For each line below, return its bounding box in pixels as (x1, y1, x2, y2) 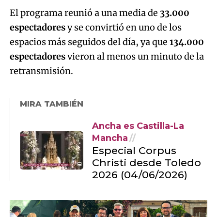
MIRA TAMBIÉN (20, 99, 83, 108)
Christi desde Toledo (92, 156, 201, 169)
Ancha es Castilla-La (92, 120, 184, 131)
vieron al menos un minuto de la (65, 50, 204, 62)
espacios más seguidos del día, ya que (10, 36, 170, 47)
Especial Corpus (92, 144, 176, 156)
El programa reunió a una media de (10, 7, 160, 18)
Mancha (92, 132, 128, 143)
